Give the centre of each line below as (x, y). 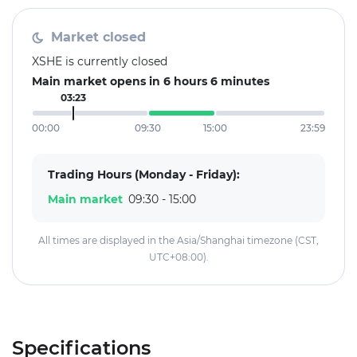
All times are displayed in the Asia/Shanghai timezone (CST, (178, 241)
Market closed (98, 37)
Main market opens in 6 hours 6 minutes (151, 82)
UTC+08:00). (178, 257)
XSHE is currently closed (100, 62)
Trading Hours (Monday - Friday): (144, 175)
